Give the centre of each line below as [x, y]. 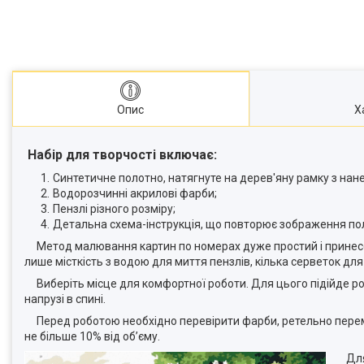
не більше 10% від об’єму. [92, 337]
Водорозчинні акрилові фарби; [135, 194]
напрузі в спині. [65, 299]
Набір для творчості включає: [122, 155]
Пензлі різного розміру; [114, 209]
